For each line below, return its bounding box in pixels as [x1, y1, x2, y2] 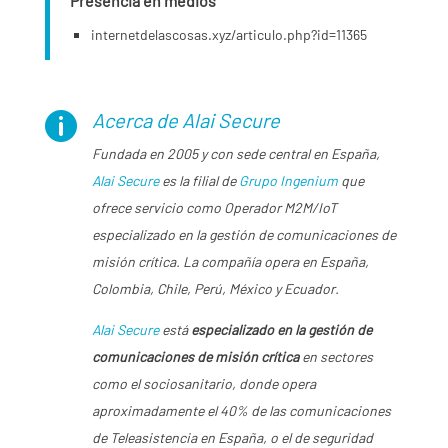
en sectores [298, 348, 373, 366]
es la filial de [158, 172, 239, 190]
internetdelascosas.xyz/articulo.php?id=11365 [90, 26, 367, 44]
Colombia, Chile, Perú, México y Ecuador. [91, 280, 339, 298]
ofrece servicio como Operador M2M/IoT [91, 199, 337, 217]
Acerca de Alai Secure [91, 108, 280, 133]
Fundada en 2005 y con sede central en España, [91, 145, 380, 163]
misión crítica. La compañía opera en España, [91, 253, 369, 271]
